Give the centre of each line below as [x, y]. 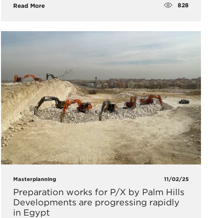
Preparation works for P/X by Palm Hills [99, 192]
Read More [29, 5]
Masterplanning [34, 179]
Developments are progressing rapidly [96, 202]
